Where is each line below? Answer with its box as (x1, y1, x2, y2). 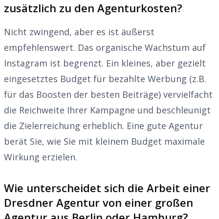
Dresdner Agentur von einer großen (4, 195, 193, 210)
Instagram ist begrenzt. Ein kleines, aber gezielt (4, 57, 206, 69)
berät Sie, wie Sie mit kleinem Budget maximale (4, 135, 205, 147)
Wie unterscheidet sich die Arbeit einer (4, 180, 210, 195)
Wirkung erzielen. (4, 151, 77, 163)
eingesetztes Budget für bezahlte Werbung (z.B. (4, 72, 206, 85)
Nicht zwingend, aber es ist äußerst (4, 25, 154, 38)
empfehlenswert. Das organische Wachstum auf (4, 41, 206, 53)
